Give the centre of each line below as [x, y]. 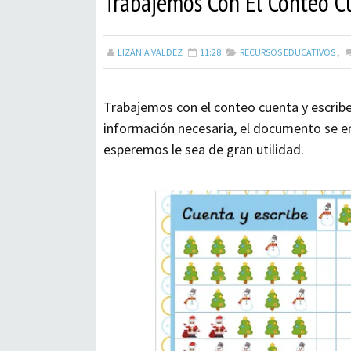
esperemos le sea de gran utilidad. [204, 149]
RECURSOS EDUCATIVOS [288, 52]
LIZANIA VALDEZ [150, 52]
